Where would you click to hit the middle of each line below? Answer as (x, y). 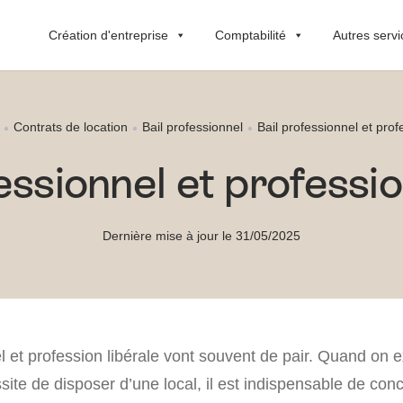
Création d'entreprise (108, 35)
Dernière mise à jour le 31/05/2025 (201, 235)
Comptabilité (251, 35)
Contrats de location (71, 126)
